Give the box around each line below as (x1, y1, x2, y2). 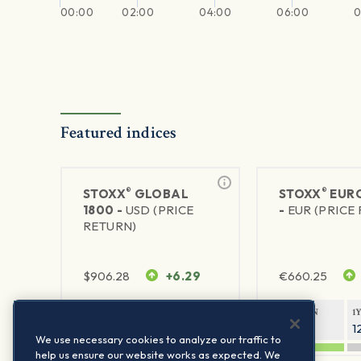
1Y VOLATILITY (156, 306, 226, 319)
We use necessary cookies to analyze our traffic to (35, 333, 281, 346)
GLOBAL (131, 186, 189, 202)
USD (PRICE (125, 202, 194, 218)
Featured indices (60, 122, 177, 144)
